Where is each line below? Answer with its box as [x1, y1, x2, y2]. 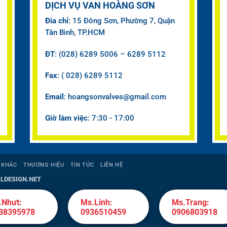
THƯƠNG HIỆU [23, 162, 64, 169]
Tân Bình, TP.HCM [45, 28, 105, 37]
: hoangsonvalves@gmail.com [64, 92, 166, 101]
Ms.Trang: [172, 198, 209, 207]
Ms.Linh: [81, 198, 112, 207]
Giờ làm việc [45, 113, 88, 123]
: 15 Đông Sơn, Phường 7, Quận [68, 16, 175, 26]
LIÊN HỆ [100, 162, 123, 169]
